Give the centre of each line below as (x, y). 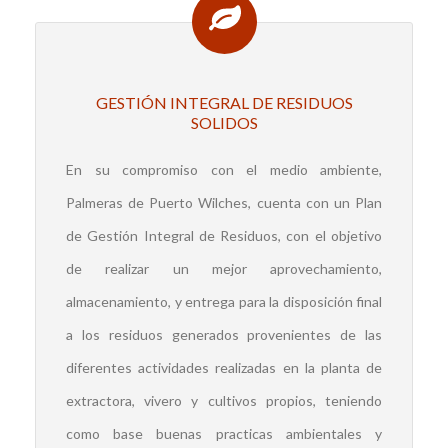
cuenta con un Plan (319, 202)
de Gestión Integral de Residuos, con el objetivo (224, 235)
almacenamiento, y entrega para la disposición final (224, 301)
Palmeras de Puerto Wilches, (161, 202)
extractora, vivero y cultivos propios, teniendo (224, 400)
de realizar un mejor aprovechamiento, (224, 268)
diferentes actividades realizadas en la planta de (224, 367)
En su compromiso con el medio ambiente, (224, 169)
